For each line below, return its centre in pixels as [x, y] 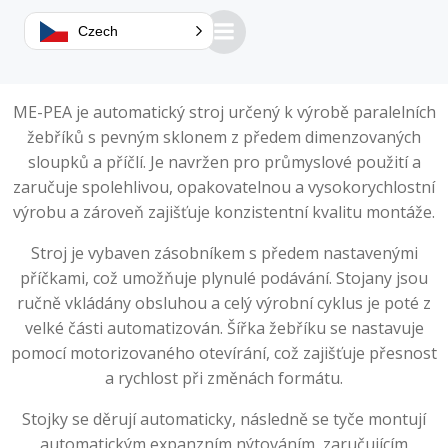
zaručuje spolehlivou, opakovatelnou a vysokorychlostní [224, 187]
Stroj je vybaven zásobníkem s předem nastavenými [224, 253]
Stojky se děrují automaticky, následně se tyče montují [224, 419]
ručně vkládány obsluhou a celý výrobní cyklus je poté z [224, 303]
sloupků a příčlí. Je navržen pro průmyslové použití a [224, 162]
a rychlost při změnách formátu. [224, 378]
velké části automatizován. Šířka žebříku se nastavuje [224, 328]
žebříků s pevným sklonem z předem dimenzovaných [224, 137]
